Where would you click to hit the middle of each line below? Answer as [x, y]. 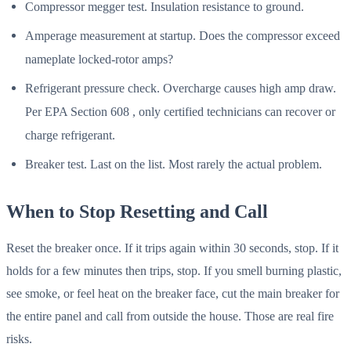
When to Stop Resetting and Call [137, 212]
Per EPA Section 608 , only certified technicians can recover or [180, 111]
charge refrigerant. [70, 135]
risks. [19, 339]
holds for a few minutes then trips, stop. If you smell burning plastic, [174, 271]
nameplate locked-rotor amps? [99, 59]
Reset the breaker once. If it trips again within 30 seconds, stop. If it [172, 248]
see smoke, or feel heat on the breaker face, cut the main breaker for [173, 294]
